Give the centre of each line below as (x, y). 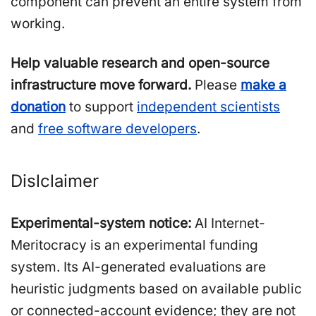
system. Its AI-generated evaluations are (138, 267)
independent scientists (208, 107)
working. (38, 23)
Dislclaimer (55, 181)
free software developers (117, 128)
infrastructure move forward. (101, 85)
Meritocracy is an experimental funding (134, 245)
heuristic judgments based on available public (156, 288)
